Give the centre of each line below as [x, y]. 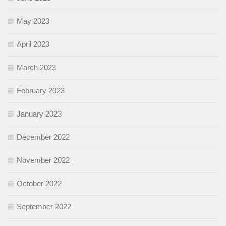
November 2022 [43, 160]
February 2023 [41, 91]
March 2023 [36, 68]
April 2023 [33, 44]
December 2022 [43, 137]
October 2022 [39, 184]
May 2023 [33, 21]
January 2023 [39, 114]
